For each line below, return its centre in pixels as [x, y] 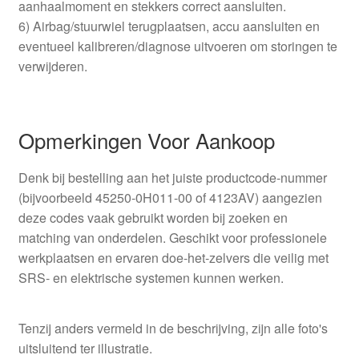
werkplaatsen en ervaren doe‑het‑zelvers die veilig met [173, 257]
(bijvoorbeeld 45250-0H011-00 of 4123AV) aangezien [170, 197]
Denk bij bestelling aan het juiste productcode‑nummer [172, 177]
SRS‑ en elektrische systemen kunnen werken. [151, 277]
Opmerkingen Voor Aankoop [146, 139]
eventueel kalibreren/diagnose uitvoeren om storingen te [177, 46]
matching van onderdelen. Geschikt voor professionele [172, 237]
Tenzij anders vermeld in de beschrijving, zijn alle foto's [173, 329]
